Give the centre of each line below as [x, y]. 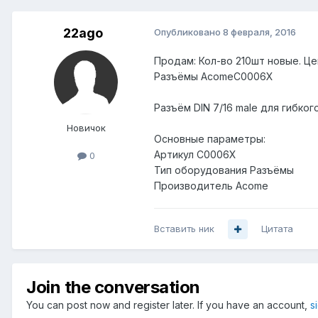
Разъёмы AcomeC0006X [214, 77]
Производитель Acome [211, 186]
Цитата [277, 229]
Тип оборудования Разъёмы [224, 170]
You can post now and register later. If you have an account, [168, 305]
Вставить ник [184, 229]
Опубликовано [188, 32]
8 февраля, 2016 [259, 32]
